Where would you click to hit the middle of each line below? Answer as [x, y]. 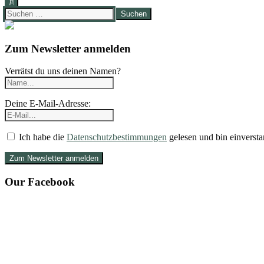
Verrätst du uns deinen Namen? [63, 71]
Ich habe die [42, 137]
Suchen [18, 12]
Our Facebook [40, 182]
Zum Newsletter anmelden [68, 48]
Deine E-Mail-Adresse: [48, 104]
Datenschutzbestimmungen [117, 137]
